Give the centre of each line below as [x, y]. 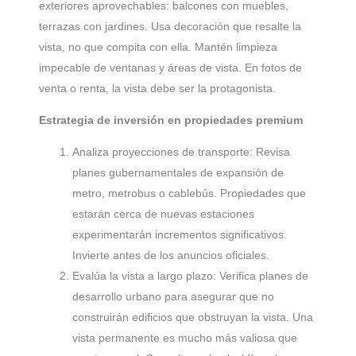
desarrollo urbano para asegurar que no [173, 297]
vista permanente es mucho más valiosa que [185, 338]
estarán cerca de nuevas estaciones [163, 214]
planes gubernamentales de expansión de [178, 173]
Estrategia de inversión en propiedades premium [171, 120]
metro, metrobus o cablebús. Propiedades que [189, 193]
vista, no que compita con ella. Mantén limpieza [158, 47]
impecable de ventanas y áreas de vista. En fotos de [170, 68]
